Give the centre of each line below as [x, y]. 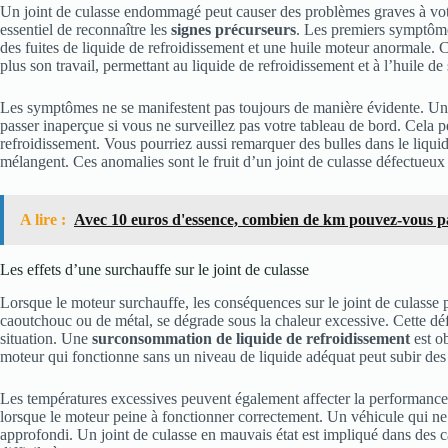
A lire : [43, 219]
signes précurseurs [233, 29]
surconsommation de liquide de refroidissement [251, 338]
